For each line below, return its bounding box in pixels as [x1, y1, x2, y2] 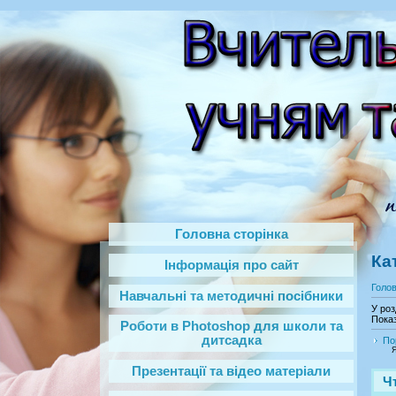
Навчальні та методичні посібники [119, 288, 343, 303]
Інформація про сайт [164, 257, 299, 272]
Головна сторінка [174, 227, 288, 241]
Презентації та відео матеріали [132, 364, 331, 379]
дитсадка [201, 333, 262, 348]
